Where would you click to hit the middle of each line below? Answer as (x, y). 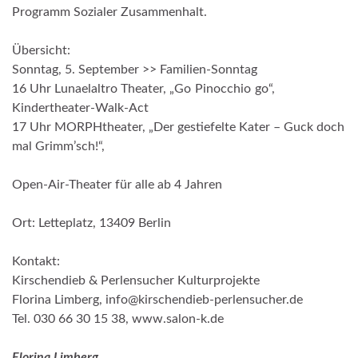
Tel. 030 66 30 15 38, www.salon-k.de (118, 318)
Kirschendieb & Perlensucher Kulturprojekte (136, 280)
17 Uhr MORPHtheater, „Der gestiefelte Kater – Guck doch (178, 127)
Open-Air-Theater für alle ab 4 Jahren (117, 184)
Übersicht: (41, 50)
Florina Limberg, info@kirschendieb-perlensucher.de (157, 299)
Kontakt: (36, 261)
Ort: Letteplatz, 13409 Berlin (91, 223)
